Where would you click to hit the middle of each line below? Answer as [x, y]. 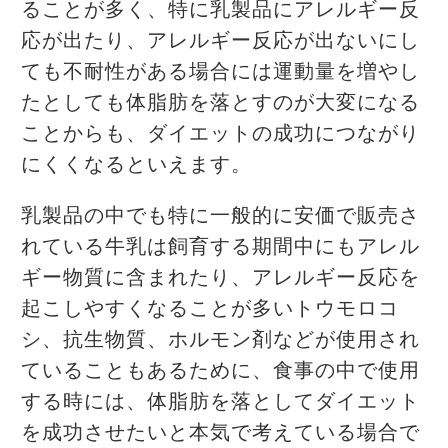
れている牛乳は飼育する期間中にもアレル [220, 246]
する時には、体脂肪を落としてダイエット [220, 401]
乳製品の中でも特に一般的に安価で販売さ [220, 215]
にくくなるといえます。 [136, 164]
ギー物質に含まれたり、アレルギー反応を [220, 277]
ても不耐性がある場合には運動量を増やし [220, 71]
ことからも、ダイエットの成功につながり [220, 133]
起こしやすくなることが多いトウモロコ [210, 308]
